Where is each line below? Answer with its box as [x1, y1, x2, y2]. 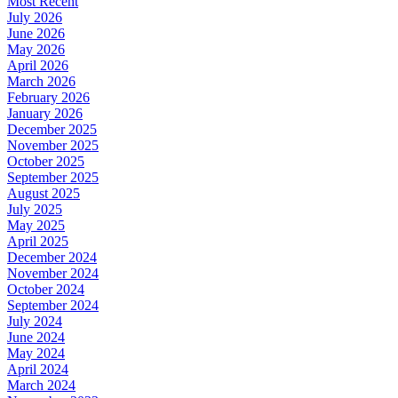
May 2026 [7, 42, 65, 58]
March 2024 [7, 378, 76, 394]
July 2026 [7, 10, 62, 26]
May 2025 [7, 218, 65, 234]
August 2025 [7, 186, 80, 202]
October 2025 [7, 154, 84, 170]
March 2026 [7, 74, 76, 90]
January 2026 [7, 106, 83, 122]
